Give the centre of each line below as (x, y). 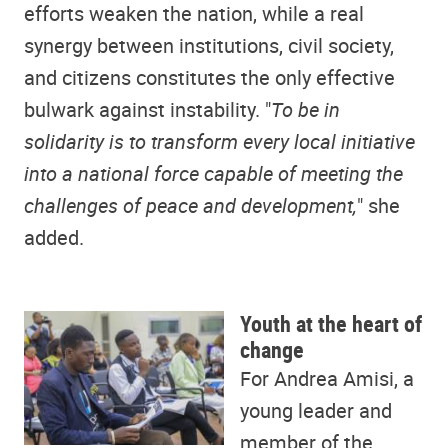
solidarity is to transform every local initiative (219, 142)
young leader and (316, 411)
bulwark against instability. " (147, 110)
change (272, 350)
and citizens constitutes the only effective (209, 78)
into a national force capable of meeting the (213, 174)
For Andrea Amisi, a (327, 379)
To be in (305, 110)
